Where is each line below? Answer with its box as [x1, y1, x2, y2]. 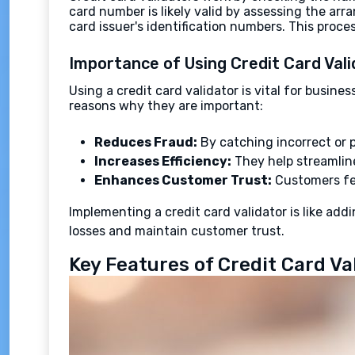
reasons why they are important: [69, 98, 263, 113]
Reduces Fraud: [94, 135, 197, 150]
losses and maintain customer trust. [69, 223, 284, 239]
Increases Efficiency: [94, 154, 231, 169]
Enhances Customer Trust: [94, 173, 272, 188]
